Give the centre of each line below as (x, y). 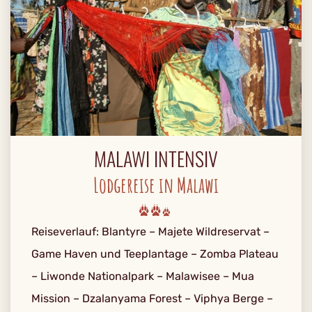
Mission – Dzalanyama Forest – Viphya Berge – (152, 298)
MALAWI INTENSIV (156, 158)
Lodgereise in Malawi (156, 185)
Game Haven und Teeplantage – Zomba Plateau (155, 254)
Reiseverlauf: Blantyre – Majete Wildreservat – (150, 232)
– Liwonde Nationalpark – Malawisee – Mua (143, 276)
